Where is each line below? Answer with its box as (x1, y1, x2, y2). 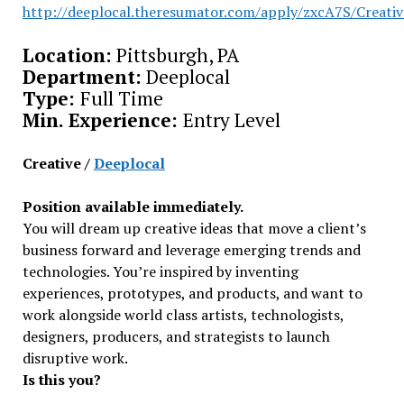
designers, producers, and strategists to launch (22, 326, 330, 346)
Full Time (79, 86, 163, 111)
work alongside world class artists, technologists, (22, 305, 344, 325)
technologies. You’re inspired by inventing (22, 262, 298, 281)
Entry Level (182, 107, 280, 133)
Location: (22, 42, 112, 68)
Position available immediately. (22, 197, 243, 216)
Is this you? (22, 370, 101, 390)
